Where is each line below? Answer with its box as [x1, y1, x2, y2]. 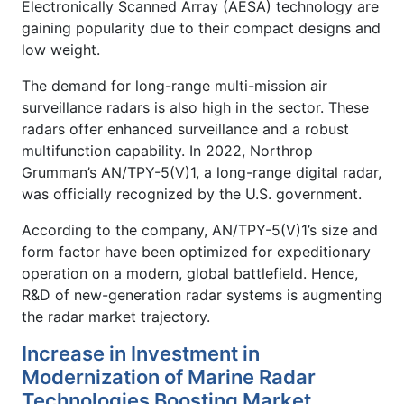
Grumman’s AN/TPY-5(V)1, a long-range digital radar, [22, 162, 381, 181]
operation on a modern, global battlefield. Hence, [22, 263, 358, 282]
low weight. [22, 40, 100, 59]
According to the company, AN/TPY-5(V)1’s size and [22, 220, 378, 239]
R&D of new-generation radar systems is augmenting [22, 285, 382, 304]
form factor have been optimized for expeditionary [22, 242, 371, 261]
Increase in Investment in [22, 341, 260, 365]
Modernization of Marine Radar [22, 364, 316, 389]
